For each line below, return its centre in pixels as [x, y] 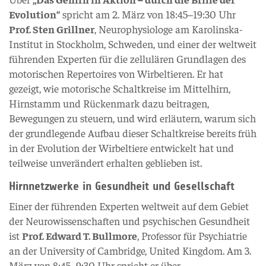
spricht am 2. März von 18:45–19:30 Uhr [148, 14]
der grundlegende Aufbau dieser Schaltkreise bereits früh [133, 133]
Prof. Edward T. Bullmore [80, 235]
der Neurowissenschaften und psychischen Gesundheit [129, 221]
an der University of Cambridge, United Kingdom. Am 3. [130, 250]
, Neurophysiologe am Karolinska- [169, 29]
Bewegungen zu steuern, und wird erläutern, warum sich [132, 118]
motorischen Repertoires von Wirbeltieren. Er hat [116, 73]
